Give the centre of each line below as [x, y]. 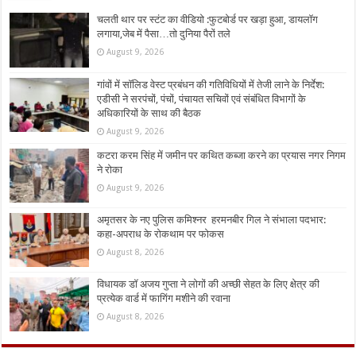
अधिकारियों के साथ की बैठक [149, 113]
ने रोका [110, 169]
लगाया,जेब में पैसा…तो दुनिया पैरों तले [164, 34]
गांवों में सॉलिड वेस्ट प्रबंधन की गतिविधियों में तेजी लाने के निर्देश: [211, 84]
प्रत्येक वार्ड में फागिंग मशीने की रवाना [164, 298]
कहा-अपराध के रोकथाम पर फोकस [161, 234]
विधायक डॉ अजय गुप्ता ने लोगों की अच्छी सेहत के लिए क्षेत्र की [209, 284]
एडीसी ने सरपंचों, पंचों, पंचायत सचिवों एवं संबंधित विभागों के [202, 99]
